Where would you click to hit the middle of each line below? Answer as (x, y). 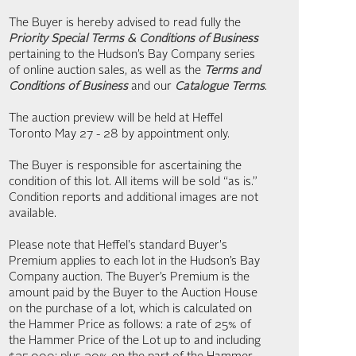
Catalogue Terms (220, 87)
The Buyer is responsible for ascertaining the (125, 166)
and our (151, 87)
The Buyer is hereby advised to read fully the (125, 23)
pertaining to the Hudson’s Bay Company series (132, 55)
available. (33, 214)
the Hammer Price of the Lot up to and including (135, 341)
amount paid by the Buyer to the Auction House (133, 294)
